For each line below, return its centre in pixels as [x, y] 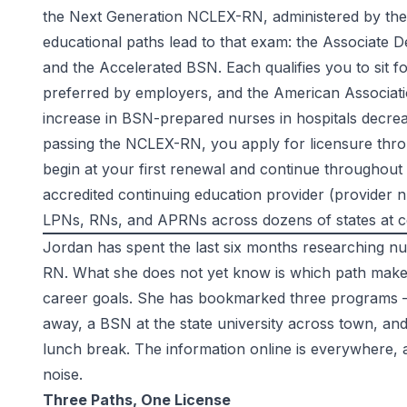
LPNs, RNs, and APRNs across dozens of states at [220, 220]
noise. [63, 374]
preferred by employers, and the [158, 93]
